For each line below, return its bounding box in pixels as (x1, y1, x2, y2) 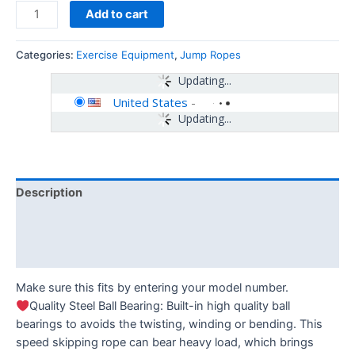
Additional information (16, 215, 142, 230)
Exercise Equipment (76, 48, 174, 62)
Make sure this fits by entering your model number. (16, 281, 288, 296)
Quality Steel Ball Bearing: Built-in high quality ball (29, 299, 290, 314)
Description (16, 185, 82, 200)
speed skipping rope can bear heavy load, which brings (16, 335, 314, 350)
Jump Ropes (180, 48, 241, 62)
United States (112, 94, 188, 110)
